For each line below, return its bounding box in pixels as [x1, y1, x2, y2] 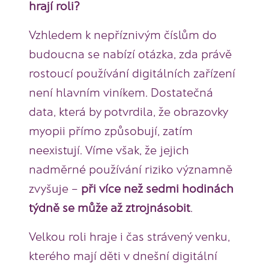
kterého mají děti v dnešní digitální [29, 248, 217, 263]
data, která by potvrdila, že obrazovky [29, 104, 228, 119]
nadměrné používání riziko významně [29, 162, 232, 177]
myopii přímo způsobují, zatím [29, 123, 193, 138]
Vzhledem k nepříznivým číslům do [29, 27, 217, 42]
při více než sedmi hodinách [81, 181, 234, 196]
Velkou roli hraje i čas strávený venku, [29, 229, 230, 244]
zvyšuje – [29, 181, 81, 196]
